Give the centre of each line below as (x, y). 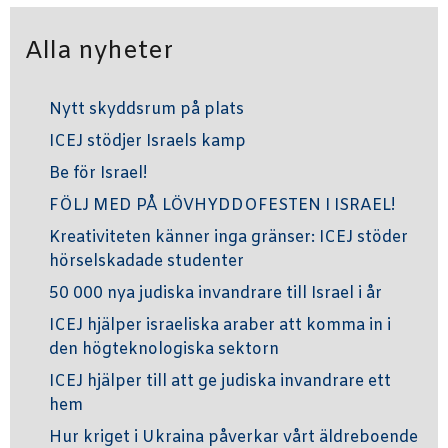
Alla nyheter (99, 52)
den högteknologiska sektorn (164, 349)
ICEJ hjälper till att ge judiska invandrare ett (220, 381)
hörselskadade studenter (146, 261)
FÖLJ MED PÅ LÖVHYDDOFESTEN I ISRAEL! (222, 205)
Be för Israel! (98, 173)
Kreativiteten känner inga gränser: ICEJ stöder (228, 237)
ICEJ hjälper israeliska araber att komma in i (220, 325)
